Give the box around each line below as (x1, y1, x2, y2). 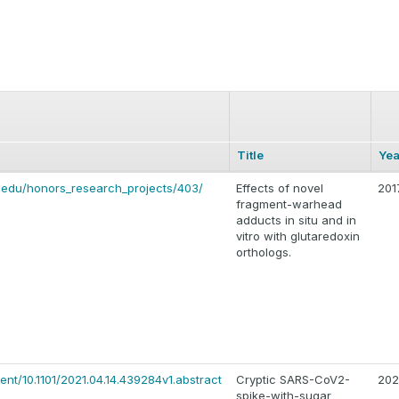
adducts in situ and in (236, 213, 356, 228)
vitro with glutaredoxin (236, 229, 360, 244)
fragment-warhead (236, 197, 342, 212)
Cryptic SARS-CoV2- (236, 372, 350, 387)
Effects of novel (236, 181, 323, 196)
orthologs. (236, 245, 291, 260)
